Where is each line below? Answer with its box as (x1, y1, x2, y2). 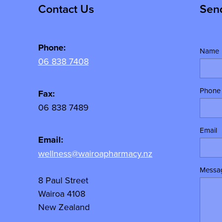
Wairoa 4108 (38, 187, 85, 200)
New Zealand (38, 200, 90, 213)
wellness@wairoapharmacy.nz (38, 147, 153, 160)
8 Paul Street (38, 173, 88, 186)
